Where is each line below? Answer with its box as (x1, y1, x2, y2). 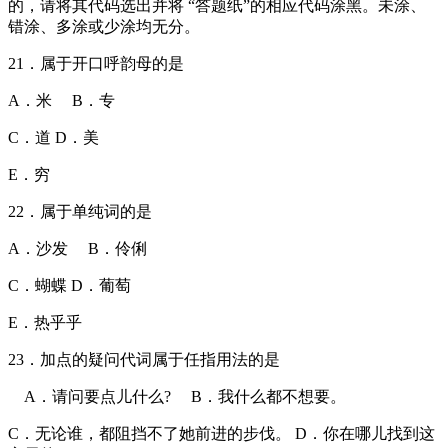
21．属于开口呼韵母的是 (8, 54, 184, 72)
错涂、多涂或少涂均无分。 (8, 17, 200, 35)
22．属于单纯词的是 (8, 202, 152, 220)
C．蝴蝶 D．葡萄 (8, 276, 147, 294)
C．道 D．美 (8, 128, 115, 146)
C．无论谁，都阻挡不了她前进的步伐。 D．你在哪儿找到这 (8, 424, 435, 442)
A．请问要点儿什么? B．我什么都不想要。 (8, 387, 362, 405)
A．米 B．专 (8, 91, 131, 109)
